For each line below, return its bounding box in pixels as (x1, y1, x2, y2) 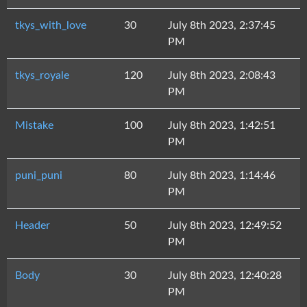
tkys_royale (15, 70, 69, 81)
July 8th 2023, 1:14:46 (168, 170, 275, 181)
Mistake (15, 120, 53, 131)
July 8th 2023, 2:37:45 (168, 20, 275, 31)
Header (15, 220, 50, 231)
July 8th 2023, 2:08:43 (168, 70, 275, 81)
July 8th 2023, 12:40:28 (168, 270, 282, 281)
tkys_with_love (15, 20, 86, 31)
